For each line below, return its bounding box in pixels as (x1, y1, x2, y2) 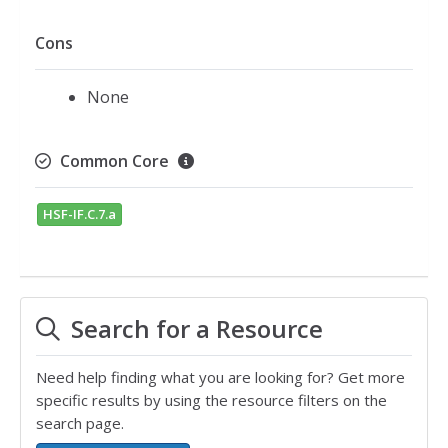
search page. (36, 412, 124, 433)
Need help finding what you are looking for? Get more (36, 366, 405, 387)
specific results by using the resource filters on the (36, 389, 387, 410)
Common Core (60, 149, 169, 172)
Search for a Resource (65, 311, 323, 345)
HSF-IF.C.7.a (43, 204, 116, 223)
